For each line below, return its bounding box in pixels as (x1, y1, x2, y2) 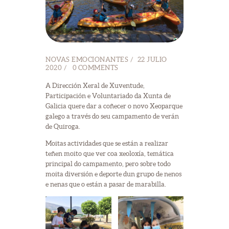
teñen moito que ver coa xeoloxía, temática (45, 149, 174, 157)
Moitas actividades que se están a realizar (45, 139, 168, 147)
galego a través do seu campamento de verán (45, 112, 179, 120)
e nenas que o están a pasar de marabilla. (45, 180, 166, 188)
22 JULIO (137, 55, 167, 63)
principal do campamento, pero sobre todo (45, 159, 171, 168)
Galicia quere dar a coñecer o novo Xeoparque (45, 102, 182, 110)
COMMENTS (78, 63, 119, 72)
